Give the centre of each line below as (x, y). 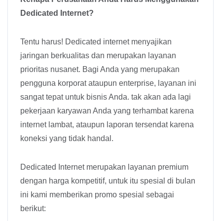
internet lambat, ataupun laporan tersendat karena (107, 125)
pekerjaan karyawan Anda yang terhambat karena (107, 111)
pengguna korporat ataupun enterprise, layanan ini (108, 83)
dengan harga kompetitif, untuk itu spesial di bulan (108, 181)
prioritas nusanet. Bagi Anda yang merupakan (100, 70)
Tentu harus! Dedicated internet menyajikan (96, 42)
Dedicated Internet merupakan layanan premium (104, 167)
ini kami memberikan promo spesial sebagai (97, 195)
